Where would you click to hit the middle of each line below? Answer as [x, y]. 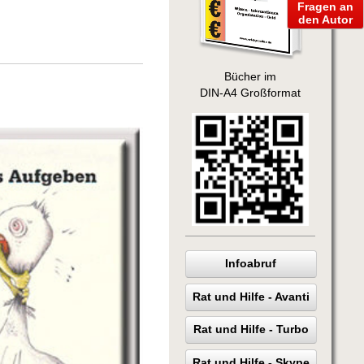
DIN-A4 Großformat [250, 93]
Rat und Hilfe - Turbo [251, 330]
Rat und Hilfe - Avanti [251, 297]
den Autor [325, 19]
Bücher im [250, 76]
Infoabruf [251, 263]
